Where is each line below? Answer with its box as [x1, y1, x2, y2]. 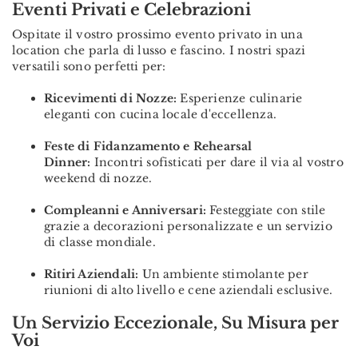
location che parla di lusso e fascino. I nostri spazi [12, 42, 306, 58]
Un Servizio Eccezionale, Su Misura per [12, 312, 339, 332]
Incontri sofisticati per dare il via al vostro [90, 154, 344, 169]
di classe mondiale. [44, 234, 156, 249]
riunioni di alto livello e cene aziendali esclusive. [44, 282, 333, 297]
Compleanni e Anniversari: [44, 202, 206, 217]
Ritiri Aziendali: [44, 266, 139, 281]
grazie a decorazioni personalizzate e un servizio [44, 218, 332, 233]
